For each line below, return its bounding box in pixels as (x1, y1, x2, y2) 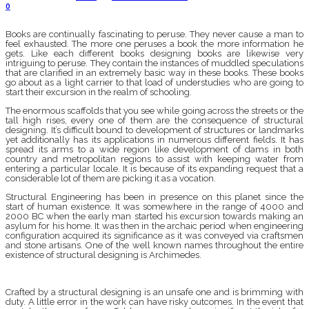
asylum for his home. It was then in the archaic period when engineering (6, 221, 303, 232)
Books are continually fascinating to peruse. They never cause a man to (6, 29, 303, 40)
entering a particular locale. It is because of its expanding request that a (6, 163, 303, 175)
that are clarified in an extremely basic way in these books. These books (6, 68, 303, 79)
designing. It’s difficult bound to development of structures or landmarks (6, 125, 303, 136)
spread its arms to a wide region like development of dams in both (6, 144, 303, 155)
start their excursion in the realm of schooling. (6, 87, 192, 98)
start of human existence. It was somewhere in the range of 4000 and (6, 201, 303, 212)
